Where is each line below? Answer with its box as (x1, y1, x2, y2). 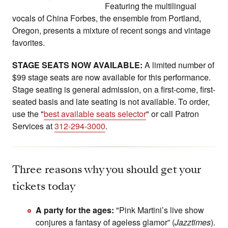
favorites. (12, 37, 45, 49)
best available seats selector (44, 108, 146, 120)
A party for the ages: (36, 204, 114, 216)
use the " (12, 108, 44, 120)
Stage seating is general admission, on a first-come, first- (12, 83, 215, 96)
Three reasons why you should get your (12, 162, 201, 178)
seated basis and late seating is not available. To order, (12, 96, 210, 108)
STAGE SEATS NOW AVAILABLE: (12, 59, 142, 71)
